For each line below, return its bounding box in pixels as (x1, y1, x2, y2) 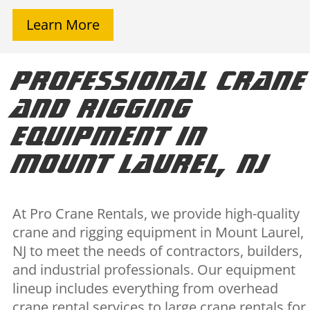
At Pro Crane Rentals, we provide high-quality (12, 203, 300, 223)
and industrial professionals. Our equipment (12, 259, 295, 279)
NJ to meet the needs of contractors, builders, (12, 241, 302, 260)
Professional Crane (12, 62, 307, 97)
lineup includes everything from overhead (12, 278, 278, 298)
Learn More (26, 15, 100, 34)
